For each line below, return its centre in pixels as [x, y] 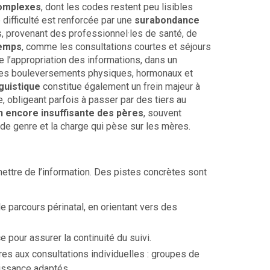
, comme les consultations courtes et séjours [116, 46]
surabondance [167, 20]
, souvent [162, 113]
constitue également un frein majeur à [120, 86]
